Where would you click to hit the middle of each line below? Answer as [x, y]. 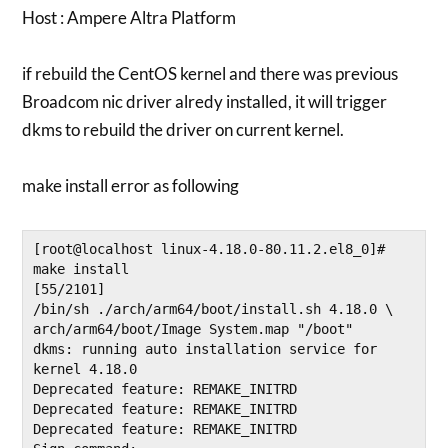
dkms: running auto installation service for [205, 349]
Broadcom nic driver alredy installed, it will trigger [205, 101]
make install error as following [131, 185]
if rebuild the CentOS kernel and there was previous [210, 73]
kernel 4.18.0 [85, 369]
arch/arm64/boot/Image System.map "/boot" [193, 329]
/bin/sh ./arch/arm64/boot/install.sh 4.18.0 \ [213, 309]
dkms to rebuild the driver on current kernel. [183, 129]
